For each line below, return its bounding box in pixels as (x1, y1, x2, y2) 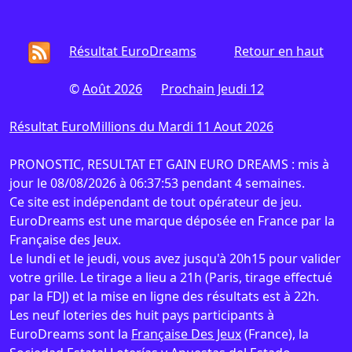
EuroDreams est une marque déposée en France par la (9, 212, 335, 229)
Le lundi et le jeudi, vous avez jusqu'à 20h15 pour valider (9, 250, 341, 267)
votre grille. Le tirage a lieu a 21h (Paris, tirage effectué (9, 269, 332, 286)
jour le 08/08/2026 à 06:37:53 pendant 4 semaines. (9, 174, 305, 192)
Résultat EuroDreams (69, 42, 196, 60)
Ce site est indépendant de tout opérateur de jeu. (9, 193, 302, 211)
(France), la (241, 325, 309, 343)
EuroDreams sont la (9, 325, 131, 343)
